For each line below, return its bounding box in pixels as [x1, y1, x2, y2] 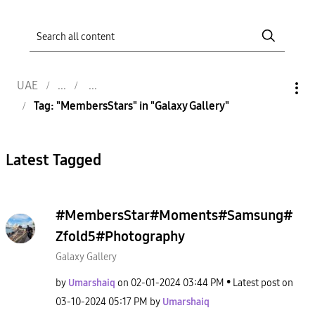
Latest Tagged [5, 151, 101, 169]
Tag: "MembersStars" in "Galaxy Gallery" [34, 98, 229, 112]
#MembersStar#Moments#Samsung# [56, 207, 292, 224]
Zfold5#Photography [56, 228, 185, 245]
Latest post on [233, 277, 293, 289]
